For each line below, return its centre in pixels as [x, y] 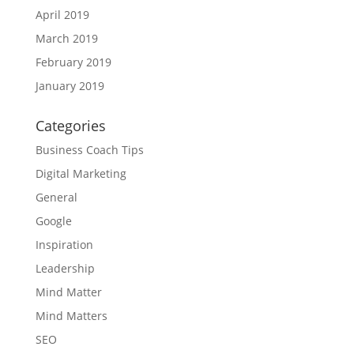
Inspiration [64, 244]
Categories [70, 125]
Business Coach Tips [89, 149]
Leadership [65, 268]
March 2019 [66, 38]
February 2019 [73, 62]
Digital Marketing [81, 173]
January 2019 [70, 85]
